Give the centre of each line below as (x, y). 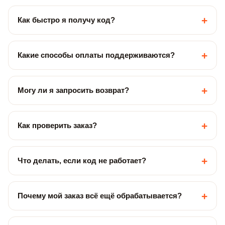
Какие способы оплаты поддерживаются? (96, 55)
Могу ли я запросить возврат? (73, 90)
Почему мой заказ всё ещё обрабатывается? (100, 196)
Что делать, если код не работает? (82, 160)
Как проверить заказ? (57, 125)
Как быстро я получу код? (66, 20)
